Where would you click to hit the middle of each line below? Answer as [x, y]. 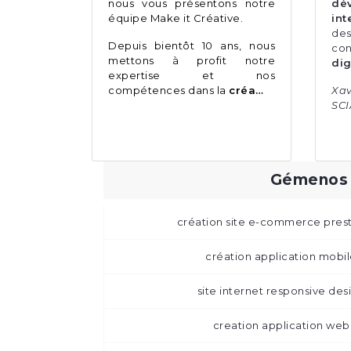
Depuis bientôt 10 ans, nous [192, 46]
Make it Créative [195, 18]
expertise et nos [192, 76]
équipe [129, 18]
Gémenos [309, 180]
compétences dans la [168, 90]
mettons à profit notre [192, 61]
